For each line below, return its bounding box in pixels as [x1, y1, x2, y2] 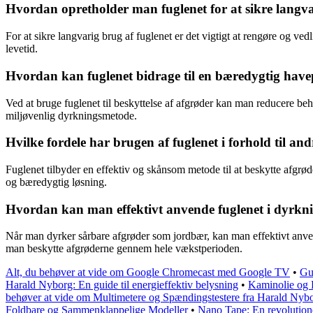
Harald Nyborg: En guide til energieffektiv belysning [6, 279, 238, 291]
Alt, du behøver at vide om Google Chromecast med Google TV [6, 266, 290, 279]
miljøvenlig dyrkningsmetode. [6, 109, 137, 122]
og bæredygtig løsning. [6, 175, 107, 188]
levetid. [6, 43, 38, 55]
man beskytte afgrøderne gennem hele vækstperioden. [6, 242, 242, 255]
